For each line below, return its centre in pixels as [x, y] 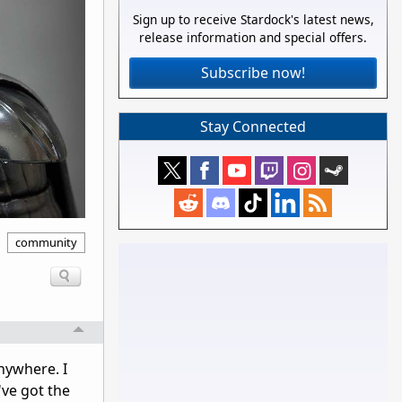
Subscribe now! [253, 73]
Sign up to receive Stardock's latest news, [253, 20]
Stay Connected [253, 127]
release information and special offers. [253, 38]
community [46, 242]
